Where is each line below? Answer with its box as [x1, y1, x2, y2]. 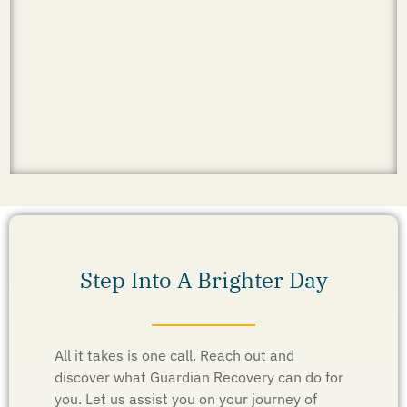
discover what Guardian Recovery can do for [55, 367, 343, 386]
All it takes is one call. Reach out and [55, 345, 294, 364]
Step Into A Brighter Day [79, 264, 328, 294]
